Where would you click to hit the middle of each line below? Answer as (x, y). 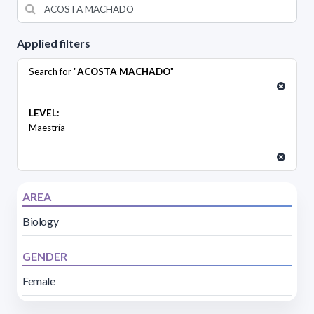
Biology (41, 221)
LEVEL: (44, 112)
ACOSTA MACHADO (124, 71)
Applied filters (54, 43)
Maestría (47, 127)
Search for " (53, 71)
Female (39, 280)
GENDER (45, 256)
